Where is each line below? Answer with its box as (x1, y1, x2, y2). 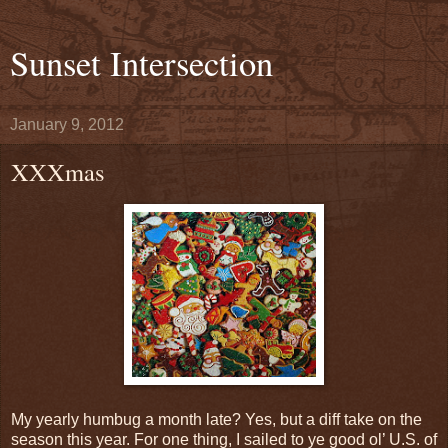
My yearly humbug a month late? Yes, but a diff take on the (11, 410, 422, 428)
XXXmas (11, 155, 105, 188)
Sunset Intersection (10, 40, 273, 86)
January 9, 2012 (10, 116, 124, 133)
